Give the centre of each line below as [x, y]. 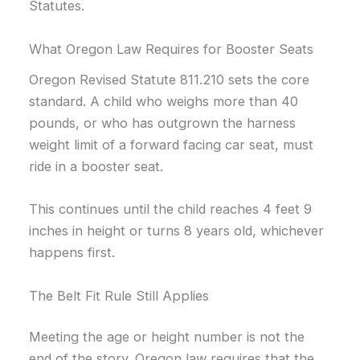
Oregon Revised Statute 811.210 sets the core [170, 80]
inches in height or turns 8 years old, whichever [177, 231]
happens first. [72, 253]
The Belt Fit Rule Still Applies [119, 295]
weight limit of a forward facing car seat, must [172, 145]
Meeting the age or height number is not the [167, 337]
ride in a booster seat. [96, 167]
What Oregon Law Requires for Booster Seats [172, 49]
